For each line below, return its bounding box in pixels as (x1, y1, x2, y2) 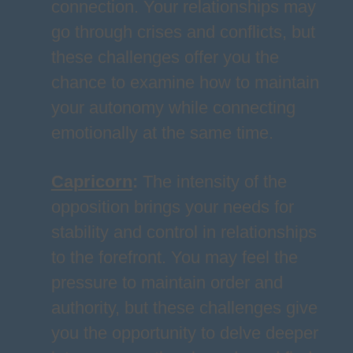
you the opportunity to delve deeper (50, 323, 318, 343)
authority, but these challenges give (50, 298, 318, 318)
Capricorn (50, 172, 132, 191)
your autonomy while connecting (50, 98, 295, 117)
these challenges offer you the (50, 47, 279, 67)
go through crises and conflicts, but (50, 22, 315, 42)
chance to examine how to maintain (50, 72, 319, 92)
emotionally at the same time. (50, 123, 273, 143)
